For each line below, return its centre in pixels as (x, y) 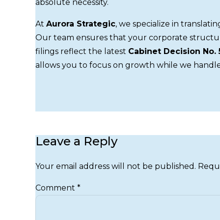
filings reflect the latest (82, 51)
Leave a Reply (76, 141)
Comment (56, 188)
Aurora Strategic (81, 24)
